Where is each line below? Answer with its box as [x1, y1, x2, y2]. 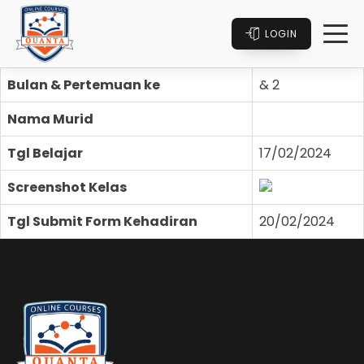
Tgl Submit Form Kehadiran [7, 211, 197, 231]
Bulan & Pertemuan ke [7, 75, 160, 94]
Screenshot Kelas [7, 177, 127, 197]
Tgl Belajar [7, 143, 83, 162]
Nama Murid [7, 109, 93, 128]
